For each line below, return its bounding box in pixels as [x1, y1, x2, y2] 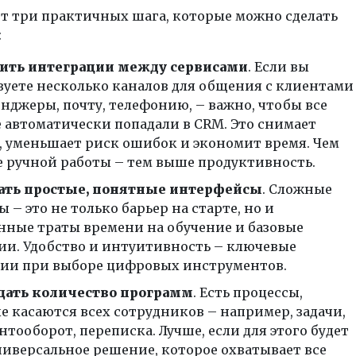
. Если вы [247, 58, 309, 75]
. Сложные [261, 180, 332, 197]
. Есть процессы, [192, 284, 303, 300]
